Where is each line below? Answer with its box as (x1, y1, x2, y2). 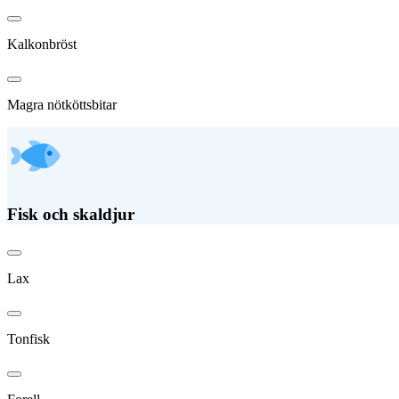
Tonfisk (7, 331, 50, 347)
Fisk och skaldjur (7, 204, 134, 224)
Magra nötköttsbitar (7, 96, 117, 112)
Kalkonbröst (7, 36, 77, 52)
